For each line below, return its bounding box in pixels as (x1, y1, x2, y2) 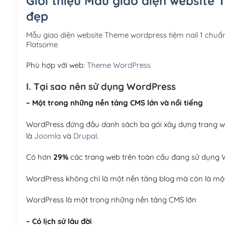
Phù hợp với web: (26, 60, 87, 70)
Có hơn (26, 152, 53, 162)
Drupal (73, 131, 97, 141)
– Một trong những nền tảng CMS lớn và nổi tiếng (26, 98, 203, 108)
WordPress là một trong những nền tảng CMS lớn (26, 195, 196, 205)
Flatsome (26, 40, 58, 50)
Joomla (34, 131, 61, 141)
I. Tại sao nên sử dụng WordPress (26, 80, 176, 92)
